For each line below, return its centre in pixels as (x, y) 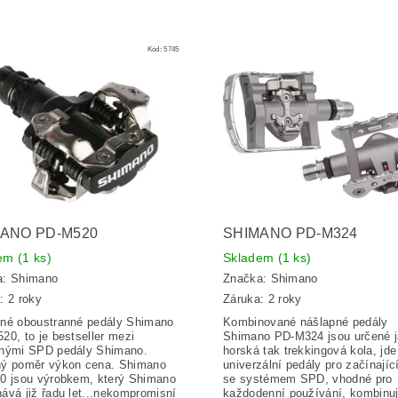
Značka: (247, 279)
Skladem (250, 257)
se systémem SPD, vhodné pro (307, 378)
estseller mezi (96, 336)
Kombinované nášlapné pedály (305, 322)
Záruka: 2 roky (262, 298)
